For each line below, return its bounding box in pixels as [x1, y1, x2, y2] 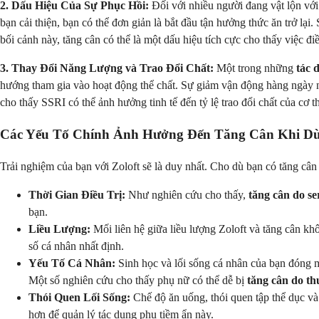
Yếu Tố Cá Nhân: [28, 256, 115, 269]
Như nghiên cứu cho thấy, [125, 188, 249, 201]
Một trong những [214, 62, 296, 75]
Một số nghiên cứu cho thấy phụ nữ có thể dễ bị [28, 273, 247, 286]
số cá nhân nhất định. [28, 239, 124, 252]
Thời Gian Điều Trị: [28, 188, 125, 201]
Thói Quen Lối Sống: [28, 291, 130, 303]
